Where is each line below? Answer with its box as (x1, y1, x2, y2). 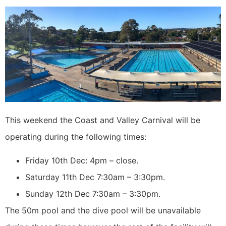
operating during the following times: (5, 131, 146, 142)
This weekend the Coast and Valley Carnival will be (5, 115, 200, 125)
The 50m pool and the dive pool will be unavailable (5, 205, 201, 215)
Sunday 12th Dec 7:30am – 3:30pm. (25, 189, 160, 199)
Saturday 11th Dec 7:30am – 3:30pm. (25, 172, 165, 182)
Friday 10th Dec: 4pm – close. (25, 155, 138, 165)
